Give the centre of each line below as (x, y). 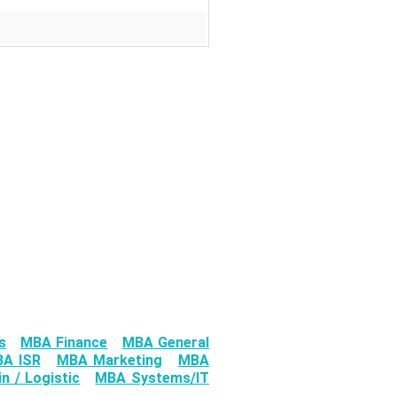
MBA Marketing (109, 361)
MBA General (166, 343)
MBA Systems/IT (152, 378)
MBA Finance (64, 343)
